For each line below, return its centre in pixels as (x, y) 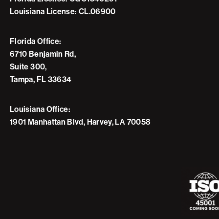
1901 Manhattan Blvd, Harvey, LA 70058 (80, 121)
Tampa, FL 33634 (41, 79)
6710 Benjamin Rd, (43, 54)
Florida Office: (36, 41)
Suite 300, (28, 66)
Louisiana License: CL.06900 (63, 11)
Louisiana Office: (40, 109)
